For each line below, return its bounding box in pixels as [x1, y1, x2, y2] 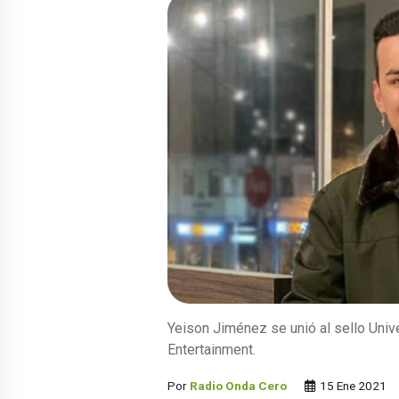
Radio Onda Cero [190, 379, 287, 394]
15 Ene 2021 [317, 379, 387, 394]
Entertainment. [167, 341, 256, 359]
